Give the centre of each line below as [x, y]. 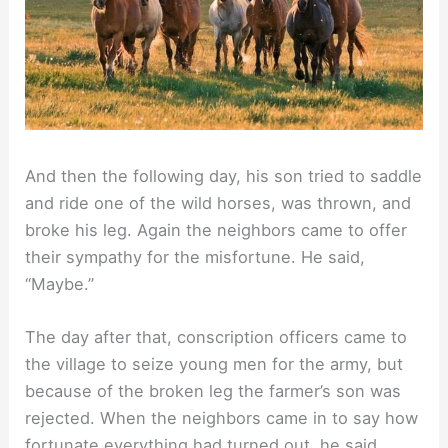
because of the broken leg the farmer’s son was [213, 390]
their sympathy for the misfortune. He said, [195, 256]
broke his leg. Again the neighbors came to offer [216, 229]
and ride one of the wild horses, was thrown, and [218, 202]
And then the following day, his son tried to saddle [224, 175]
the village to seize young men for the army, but [214, 363]
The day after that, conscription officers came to [216, 336]
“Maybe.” [60, 283]
